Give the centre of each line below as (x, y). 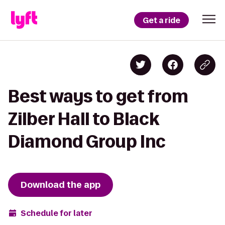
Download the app (61, 185)
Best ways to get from (98, 96)
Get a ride (161, 20)
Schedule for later (57, 213)
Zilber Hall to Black (83, 119)
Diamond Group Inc (87, 141)
